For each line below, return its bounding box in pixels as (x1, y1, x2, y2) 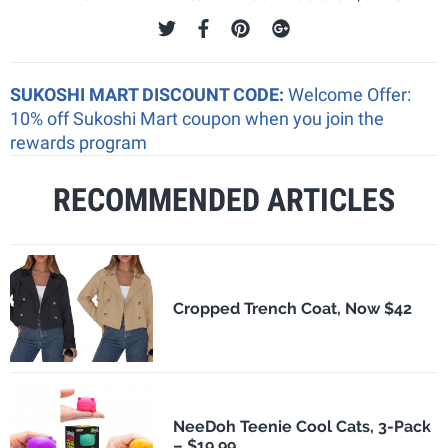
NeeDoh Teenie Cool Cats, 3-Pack (172, 417, 431, 437)
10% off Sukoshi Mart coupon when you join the (10, 107, 384, 129)
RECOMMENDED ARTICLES (53, 180, 395, 219)
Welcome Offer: (288, 83, 411, 105)
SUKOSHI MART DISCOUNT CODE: (10, 83, 288, 105)
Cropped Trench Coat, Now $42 (172, 298, 412, 318)
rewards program (10, 131, 147, 153)
